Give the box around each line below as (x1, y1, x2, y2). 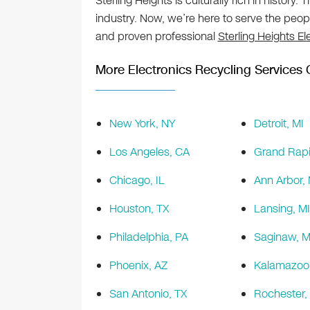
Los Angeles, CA (109, 144, 190, 161)
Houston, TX (109, 201, 169, 217)
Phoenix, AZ (109, 257, 167, 274)
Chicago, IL (109, 172, 165, 189)
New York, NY (109, 116, 175, 132)
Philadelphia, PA (109, 229, 188, 246)
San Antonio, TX (109, 286, 187, 302)
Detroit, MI (253, 116, 304, 132)
